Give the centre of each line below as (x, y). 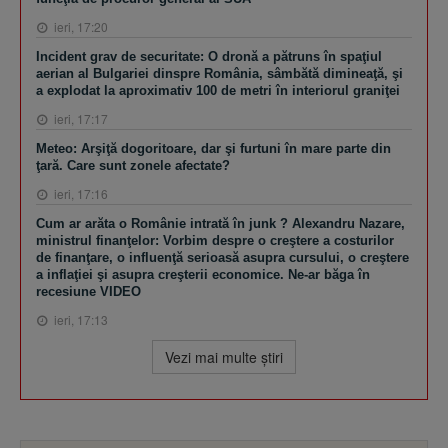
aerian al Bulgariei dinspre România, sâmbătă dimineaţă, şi (219, 73)
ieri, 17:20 (79, 26)
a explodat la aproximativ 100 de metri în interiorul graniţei (218, 90)
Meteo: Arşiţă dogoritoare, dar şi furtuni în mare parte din (213, 148)
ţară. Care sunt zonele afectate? (133, 165)
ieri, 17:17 (79, 118)
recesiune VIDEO (88, 291)
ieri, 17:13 (79, 319)
